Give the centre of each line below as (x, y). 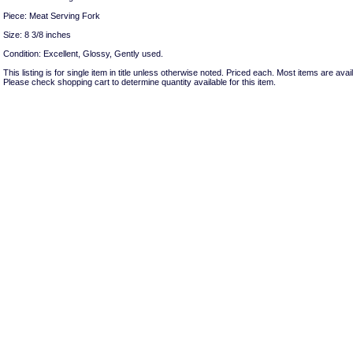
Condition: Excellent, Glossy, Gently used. (83, 53)
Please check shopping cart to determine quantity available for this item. (139, 82)
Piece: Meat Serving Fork (52, 15)
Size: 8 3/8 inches (37, 34)
